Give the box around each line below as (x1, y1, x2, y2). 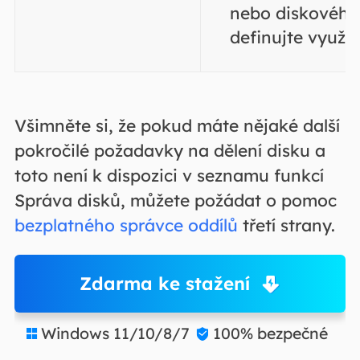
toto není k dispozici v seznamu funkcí (14, 165, 324, 186)
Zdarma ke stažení (80, 272, 251, 295)
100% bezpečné (212, 323, 328, 343)
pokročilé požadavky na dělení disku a (14, 140, 325, 161)
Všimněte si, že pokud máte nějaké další (14, 115, 340, 136)
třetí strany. (237, 215, 335, 235)
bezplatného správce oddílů (14, 215, 238, 235)
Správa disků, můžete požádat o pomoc (14, 190, 337, 211)
